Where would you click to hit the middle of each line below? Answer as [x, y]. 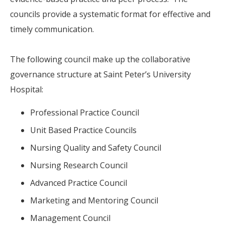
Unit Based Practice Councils [83, 130]
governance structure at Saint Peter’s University [100, 74]
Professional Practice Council [85, 112]
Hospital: [27, 89]
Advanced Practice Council [79, 183]
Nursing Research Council [79, 165]
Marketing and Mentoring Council [94, 200]
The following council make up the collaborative [100, 59]
